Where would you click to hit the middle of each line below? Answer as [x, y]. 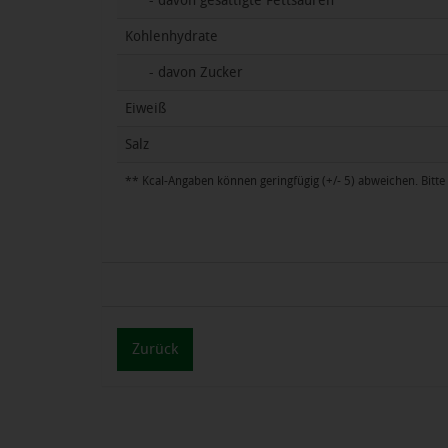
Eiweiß [145, 108]
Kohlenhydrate [171, 36]
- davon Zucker [184, 72]
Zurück [155, 349]
